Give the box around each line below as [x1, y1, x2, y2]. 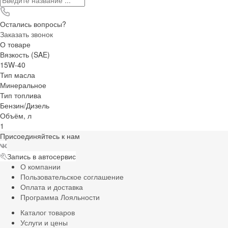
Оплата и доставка [20, 181, 83, 192]
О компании [20, 161, 61, 172]
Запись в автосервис [7, 151, 76, 161]
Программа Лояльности [20, 191, 100, 202]
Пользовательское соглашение [20, 171, 124, 182]
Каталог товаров [20, 207, 75, 217]
